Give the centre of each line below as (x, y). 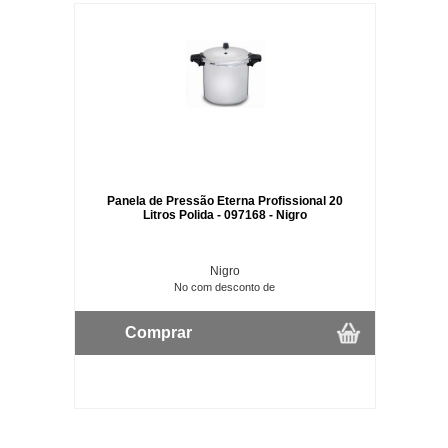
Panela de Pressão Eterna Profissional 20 (224, 200)
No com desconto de (225, 286)
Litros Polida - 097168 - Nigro (224, 214)
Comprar (158, 332)
